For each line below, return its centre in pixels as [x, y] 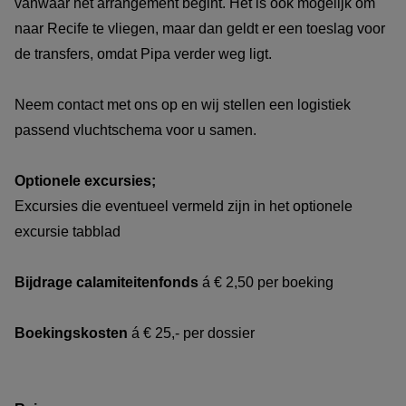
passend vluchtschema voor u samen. [135, 130]
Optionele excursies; [87, 181]
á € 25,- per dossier [193, 333]
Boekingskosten [73, 333]
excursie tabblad [69, 232]
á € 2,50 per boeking [268, 283]
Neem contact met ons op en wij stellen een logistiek [183, 105]
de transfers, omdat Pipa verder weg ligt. [145, 54]
